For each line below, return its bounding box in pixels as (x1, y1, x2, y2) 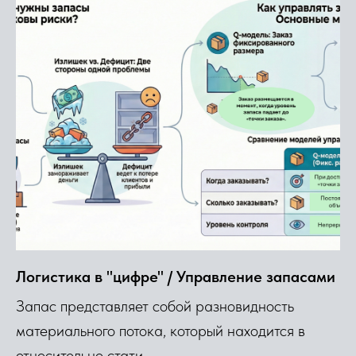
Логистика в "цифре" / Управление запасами (16, 266, 335, 286)
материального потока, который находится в (16, 320, 305, 340)
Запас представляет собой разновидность (16, 296, 294, 315)
